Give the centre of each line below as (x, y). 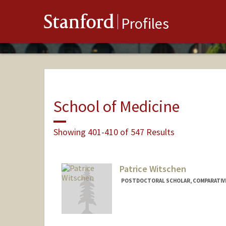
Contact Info (142, 207)
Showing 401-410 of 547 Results (114, 132)
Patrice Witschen (153, 169)
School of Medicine (116, 106)
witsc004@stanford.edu (156, 217)
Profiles (145, 23)
